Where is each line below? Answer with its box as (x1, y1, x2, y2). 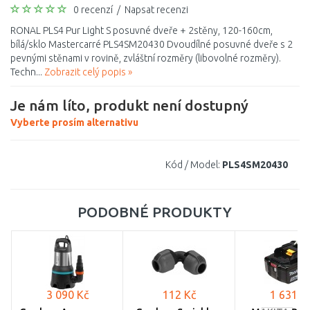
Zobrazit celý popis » (44, 66, 132, 77)
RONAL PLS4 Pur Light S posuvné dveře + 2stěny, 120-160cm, (10, 25, 273, 36)
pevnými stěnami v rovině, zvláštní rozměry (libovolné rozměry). (10, 53, 281, 64)
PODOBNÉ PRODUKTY (77, 203, 232, 220)
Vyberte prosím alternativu (10, 117, 138, 128)
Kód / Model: (165, 159, 220, 170)
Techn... (10, 66, 44, 77)
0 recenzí (73, 4, 113, 15)
